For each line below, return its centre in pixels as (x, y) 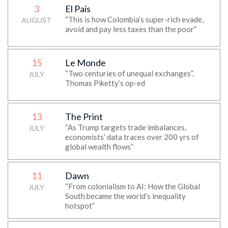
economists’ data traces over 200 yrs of (132, 137)
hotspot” (80, 206)
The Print (84, 117)
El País (78, 9)
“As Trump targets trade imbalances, (125, 127)
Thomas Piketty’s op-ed (105, 83)
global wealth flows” (99, 147)
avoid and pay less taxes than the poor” (131, 29)
